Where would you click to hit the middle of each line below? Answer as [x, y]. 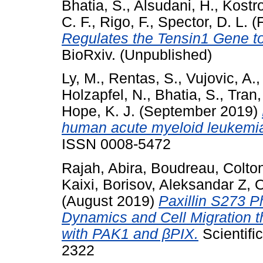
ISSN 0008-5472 [116, 144]
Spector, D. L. [203, 22]
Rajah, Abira [102, 168]
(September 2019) [198, 112]
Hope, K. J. [98, 112]
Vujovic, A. [221, 79]
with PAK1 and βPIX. [130, 234]
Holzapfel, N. [104, 95]
